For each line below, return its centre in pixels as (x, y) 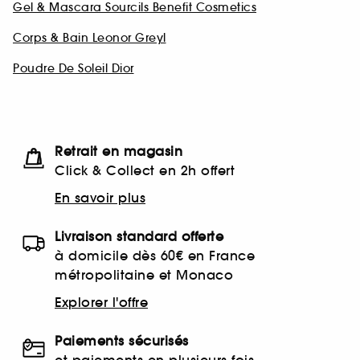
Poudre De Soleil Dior (74, 69)
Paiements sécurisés (122, 341)
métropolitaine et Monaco (144, 275)
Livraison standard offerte (139, 237)
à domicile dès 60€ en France (155, 256)
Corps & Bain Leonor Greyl (90, 38)
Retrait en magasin (119, 151)
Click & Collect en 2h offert (145, 171)
